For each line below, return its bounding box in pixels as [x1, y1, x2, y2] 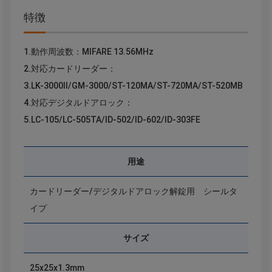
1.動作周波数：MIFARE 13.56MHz [23, 47, 154, 57]
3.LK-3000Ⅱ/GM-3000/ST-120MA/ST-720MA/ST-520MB [23, 81, 243, 91]
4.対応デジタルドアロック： [23, 98, 133, 108]
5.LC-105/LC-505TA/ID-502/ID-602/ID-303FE [23, 115, 200, 125]
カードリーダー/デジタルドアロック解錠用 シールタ [29, 186, 237, 197]
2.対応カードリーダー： [23, 64, 116, 74]
